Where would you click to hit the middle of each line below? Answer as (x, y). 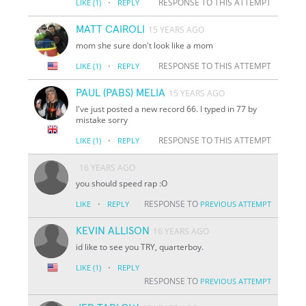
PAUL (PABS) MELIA (121, 93)
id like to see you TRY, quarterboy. (140, 247)
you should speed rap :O (122, 183)
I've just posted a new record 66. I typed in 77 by (167, 109)
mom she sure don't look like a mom (145, 45)
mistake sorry (102, 120)
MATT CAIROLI (111, 29)
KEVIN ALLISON (113, 231)
